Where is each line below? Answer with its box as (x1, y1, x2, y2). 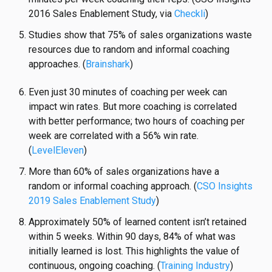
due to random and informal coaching (72, 43, 230, 55)
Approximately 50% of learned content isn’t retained (29, 216, 247, 228)
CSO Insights (197, 180, 253, 192)
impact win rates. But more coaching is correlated (29, 101, 237, 113)
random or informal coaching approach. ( (29, 180, 197, 192)
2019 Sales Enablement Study (29, 195, 157, 207)
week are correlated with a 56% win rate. (29, 130, 199, 142)
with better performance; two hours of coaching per (29, 115, 245, 127)
